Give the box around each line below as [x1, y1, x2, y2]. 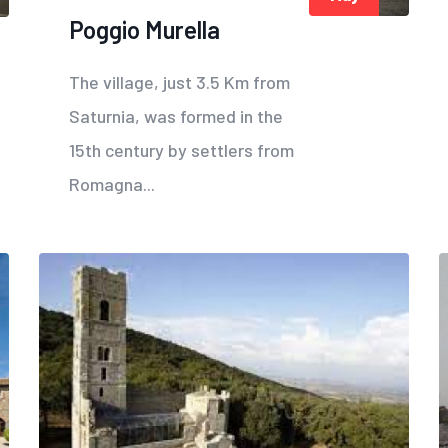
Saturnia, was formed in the [69, 105, 283, 128]
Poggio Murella [69, 15, 220, 45]
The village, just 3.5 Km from [69, 71, 290, 94]
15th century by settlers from [69, 139, 294, 162]
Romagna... [69, 173, 155, 196]
